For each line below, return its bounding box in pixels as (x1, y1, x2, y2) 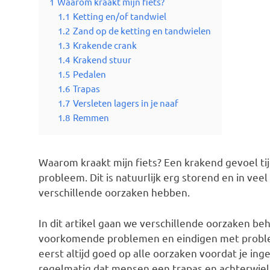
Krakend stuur (73, 54, 131, 66)
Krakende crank (73, 39, 137, 51)
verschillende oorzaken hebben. (39, 186, 190, 199)
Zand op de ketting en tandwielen (73, 25, 211, 37)
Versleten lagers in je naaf (73, 97, 178, 109)
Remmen (73, 111, 109, 124)
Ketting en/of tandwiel (73, 10, 166, 22)
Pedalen (73, 68, 106, 80)
